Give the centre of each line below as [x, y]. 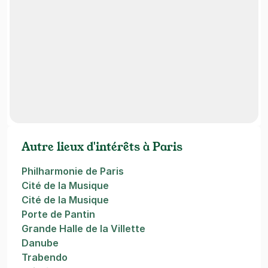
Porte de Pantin [58, 214]
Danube [40, 243]
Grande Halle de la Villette [83, 229]
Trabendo [45, 257]
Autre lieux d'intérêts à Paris [102, 147]
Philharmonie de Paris [73, 171]
